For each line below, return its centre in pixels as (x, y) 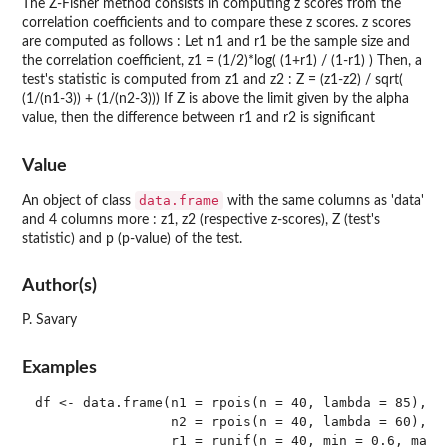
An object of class (78, 200)
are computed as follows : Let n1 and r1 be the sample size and (216, 42)
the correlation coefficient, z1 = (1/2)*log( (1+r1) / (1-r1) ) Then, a (222, 61)
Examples (59, 367)
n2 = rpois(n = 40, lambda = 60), (230, 421)
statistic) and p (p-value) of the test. (132, 238)
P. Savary (49, 320)
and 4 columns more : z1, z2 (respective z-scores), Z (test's (201, 219)
